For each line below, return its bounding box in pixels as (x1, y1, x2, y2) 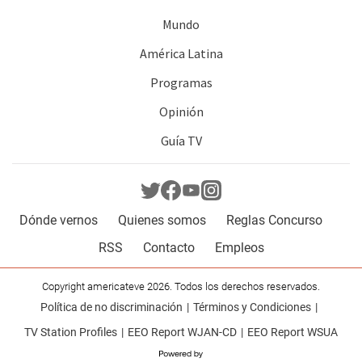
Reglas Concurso (226, 213, 322, 229)
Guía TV (160, 133, 202, 149)
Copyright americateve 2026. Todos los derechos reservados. (42, 280, 320, 293)
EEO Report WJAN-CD (128, 326, 237, 339)
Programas (149, 74, 213, 91)
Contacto (142, 240, 195, 256)
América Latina (139, 45, 223, 62)
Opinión (158, 103, 204, 120)
